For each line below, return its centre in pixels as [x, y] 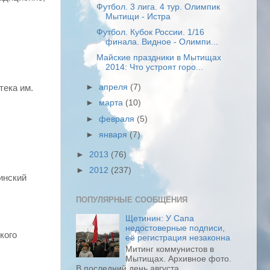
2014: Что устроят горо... [154, 67]
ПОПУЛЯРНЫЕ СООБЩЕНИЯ [132, 200]
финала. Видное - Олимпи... [162, 42]
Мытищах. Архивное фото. [179, 259]
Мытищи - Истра [138, 17]
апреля [115, 87]
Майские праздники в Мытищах [159, 58]
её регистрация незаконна [178, 237]
